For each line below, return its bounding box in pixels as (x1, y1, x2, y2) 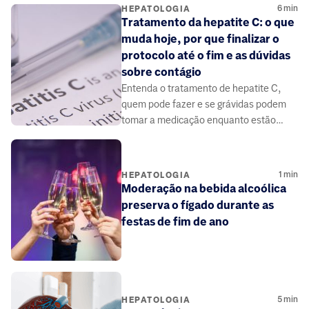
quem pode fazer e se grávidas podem (121, 99, 286, 110)
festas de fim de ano (121, 215, 229, 228)
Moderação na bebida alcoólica (121, 181, 286, 195)
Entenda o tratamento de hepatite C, (121, 83, 281, 94)
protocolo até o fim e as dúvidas (121, 49, 290, 63)
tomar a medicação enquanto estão (121, 114, 276, 126)
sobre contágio (121, 66, 201, 79)
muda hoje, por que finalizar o (121, 32, 279, 46)
